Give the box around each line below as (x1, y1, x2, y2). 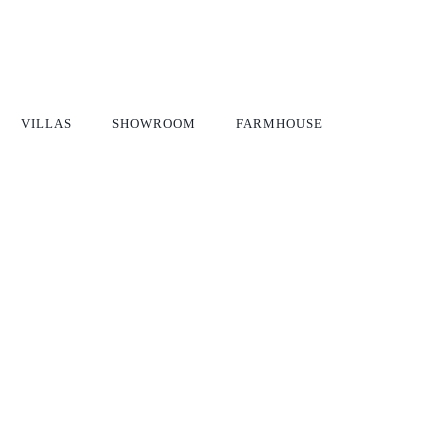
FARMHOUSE (236, 116, 323, 132)
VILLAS (21, 116, 72, 132)
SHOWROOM (112, 116, 196, 132)
